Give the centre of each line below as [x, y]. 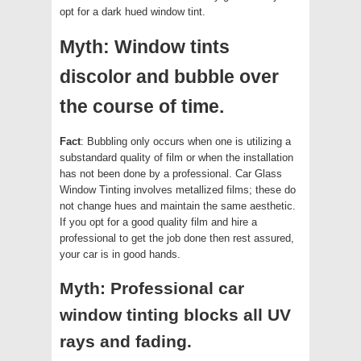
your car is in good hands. [120, 254]
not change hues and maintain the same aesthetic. [178, 205]
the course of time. [142, 106]
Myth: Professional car [152, 288]
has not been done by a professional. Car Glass [171, 173]
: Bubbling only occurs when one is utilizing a [186, 141]
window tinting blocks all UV [175, 314]
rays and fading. [126, 341]
